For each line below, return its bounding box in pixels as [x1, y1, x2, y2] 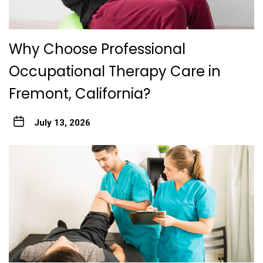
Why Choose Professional [9, 39, 186, 59]
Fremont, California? [9, 84, 150, 103]
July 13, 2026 [33, 117, 90, 128]
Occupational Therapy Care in [9, 62, 221, 81]
